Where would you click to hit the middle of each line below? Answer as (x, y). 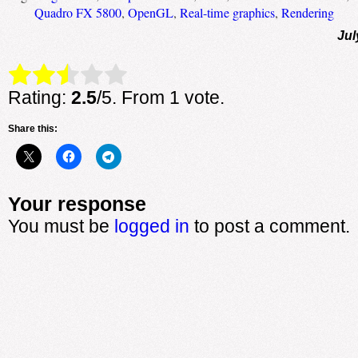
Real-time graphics (227, 12)
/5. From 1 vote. (160, 97)
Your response (77, 204)
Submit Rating (157, 75)
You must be (61, 226)
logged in (151, 226)
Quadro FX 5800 (78, 12)
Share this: (32, 128)
